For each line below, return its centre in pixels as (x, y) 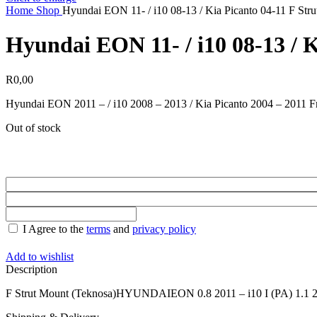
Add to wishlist (40, 257)
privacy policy (164, 229)
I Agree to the (53, 229)
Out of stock (33, 127)
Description (31, 270)
